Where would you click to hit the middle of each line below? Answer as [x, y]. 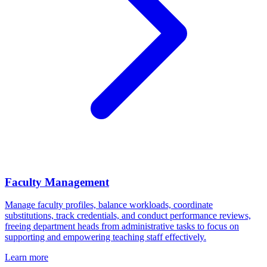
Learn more [27, 257]
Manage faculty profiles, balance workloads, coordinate [109, 205]
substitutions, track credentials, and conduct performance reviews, [128, 216]
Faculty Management [57, 182]
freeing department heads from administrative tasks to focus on [122, 226]
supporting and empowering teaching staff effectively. [105, 237]
